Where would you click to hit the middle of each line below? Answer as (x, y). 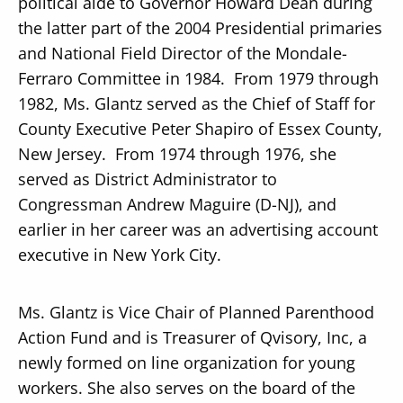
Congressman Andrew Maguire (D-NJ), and (177, 204)
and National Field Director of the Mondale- (182, 53)
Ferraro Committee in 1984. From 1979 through (198, 78)
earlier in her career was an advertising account (197, 229)
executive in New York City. (119, 254)
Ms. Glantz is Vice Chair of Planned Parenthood (196, 312)
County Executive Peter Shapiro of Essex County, (200, 128)
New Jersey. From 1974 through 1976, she (177, 153)
